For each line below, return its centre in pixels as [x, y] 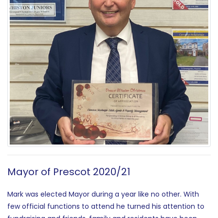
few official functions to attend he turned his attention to [106, 206]
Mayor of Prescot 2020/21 [69, 172]
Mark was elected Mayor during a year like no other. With [103, 194]
